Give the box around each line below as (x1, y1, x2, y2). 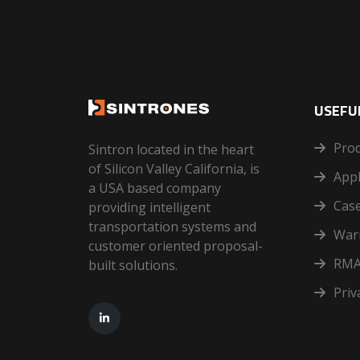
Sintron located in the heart (88, 141, 254, 159)
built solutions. (88, 256, 178, 275)
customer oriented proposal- (88, 237, 263, 256)
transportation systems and (88, 218, 256, 236)
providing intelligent (88, 198, 211, 217)
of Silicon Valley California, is (88, 160, 260, 178)
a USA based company (88, 179, 221, 198)
